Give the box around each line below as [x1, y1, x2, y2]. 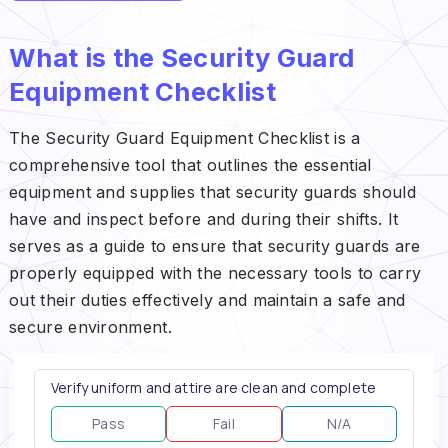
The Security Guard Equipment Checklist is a [8, 127, 361, 148]
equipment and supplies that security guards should [8, 181, 416, 202]
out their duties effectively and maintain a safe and [8, 289, 406, 310]
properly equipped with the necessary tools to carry [8, 262, 422, 283]
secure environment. [8, 316, 173, 337]
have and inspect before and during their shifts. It [8, 208, 399, 229]
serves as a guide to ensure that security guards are [8, 235, 421, 256]
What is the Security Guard [8, 41, 355, 73]
